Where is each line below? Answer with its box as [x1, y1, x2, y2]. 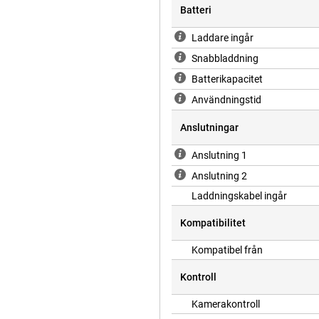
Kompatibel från [192, 244, 263, 256]
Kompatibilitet [180, 217, 246, 229]
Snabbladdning [192, 53, 258, 65]
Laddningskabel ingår [192, 190, 287, 202]
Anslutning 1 [192, 150, 247, 162]
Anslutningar [180, 122, 239, 134]
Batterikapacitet [192, 73, 263, 85]
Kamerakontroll [192, 298, 260, 310]
